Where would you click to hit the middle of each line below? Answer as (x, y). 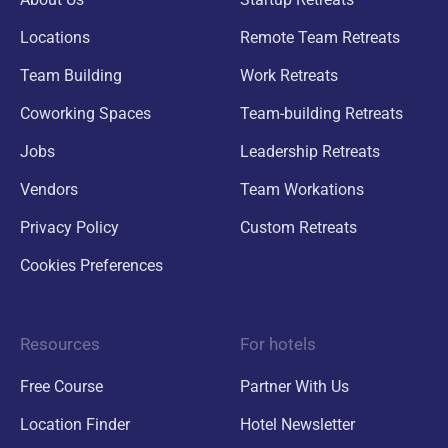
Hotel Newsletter (297, 424)
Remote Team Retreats (320, 37)
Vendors (49, 189)
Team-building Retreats (321, 113)
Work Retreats (289, 75)
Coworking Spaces (85, 113)
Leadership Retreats (310, 151)
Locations (55, 37)
